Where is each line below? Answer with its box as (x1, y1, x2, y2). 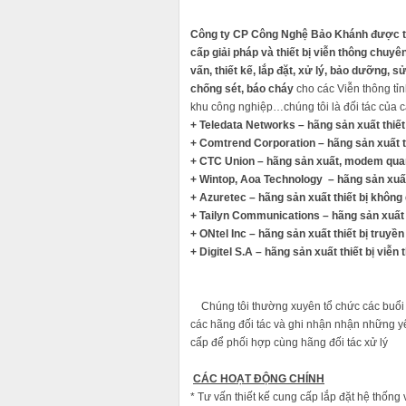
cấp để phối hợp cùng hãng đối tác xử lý (190, 336, 388, 350)
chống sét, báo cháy (190, 82, 296, 96)
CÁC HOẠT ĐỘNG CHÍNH (193, 372, 324, 386)
